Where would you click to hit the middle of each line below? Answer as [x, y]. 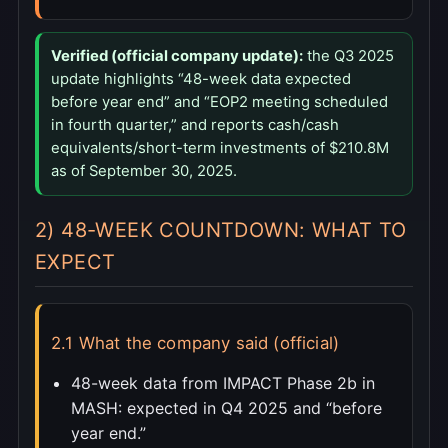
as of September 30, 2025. [144, 170]
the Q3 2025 [348, 55]
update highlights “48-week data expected [201, 78]
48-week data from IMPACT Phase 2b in [223, 382]
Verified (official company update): [177, 55]
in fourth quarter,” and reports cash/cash [195, 124]
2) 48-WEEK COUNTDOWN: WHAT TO [221, 229]
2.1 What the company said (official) [195, 342]
